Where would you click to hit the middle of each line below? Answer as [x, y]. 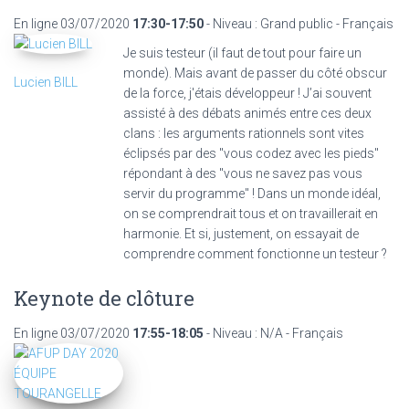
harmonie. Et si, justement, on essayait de [241, 233]
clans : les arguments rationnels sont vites [244, 133]
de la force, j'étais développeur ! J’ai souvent [247, 93]
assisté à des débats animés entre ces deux [247, 113]
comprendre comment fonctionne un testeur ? [255, 253]
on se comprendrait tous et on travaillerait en [251, 213]
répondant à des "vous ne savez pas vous [243, 173]
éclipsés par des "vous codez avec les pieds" [251, 153]
